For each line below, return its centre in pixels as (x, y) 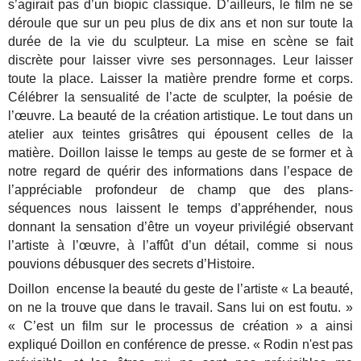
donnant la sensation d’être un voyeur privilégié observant (180, 227)
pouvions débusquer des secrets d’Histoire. (132, 264)
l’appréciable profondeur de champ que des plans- (180, 190)
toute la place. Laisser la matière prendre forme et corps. (180, 79)
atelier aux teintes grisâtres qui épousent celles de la (180, 135)
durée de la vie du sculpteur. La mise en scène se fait (180, 42)
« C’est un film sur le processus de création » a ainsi (180, 326)
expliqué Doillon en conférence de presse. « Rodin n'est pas (180, 345)
